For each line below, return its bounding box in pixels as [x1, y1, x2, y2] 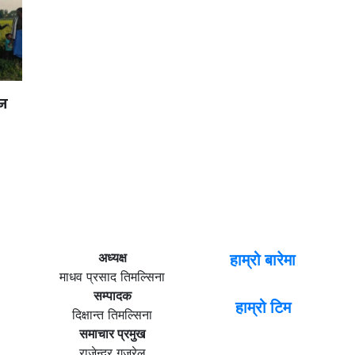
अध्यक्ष [97, 249, 127, 265]
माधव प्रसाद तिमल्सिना [59, 268, 165, 284]
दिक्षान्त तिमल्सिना [72, 306, 152, 323]
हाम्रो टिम [235, 297, 291, 317]
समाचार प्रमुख [79, 325, 145, 342]
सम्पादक [93, 287, 132, 303]
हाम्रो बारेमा [230, 250, 296, 269]
